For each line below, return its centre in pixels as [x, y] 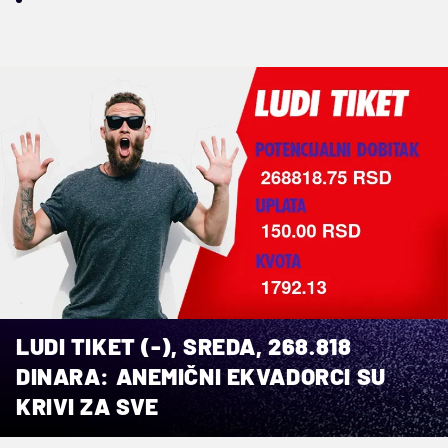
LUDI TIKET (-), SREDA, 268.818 [184, 345]
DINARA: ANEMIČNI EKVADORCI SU [201, 375]
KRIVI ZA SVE [87, 405]
